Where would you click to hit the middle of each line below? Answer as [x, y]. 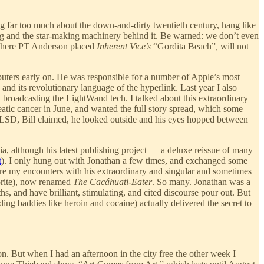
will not [233, 46]
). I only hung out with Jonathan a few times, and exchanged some [124, 160]
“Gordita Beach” [184, 46]
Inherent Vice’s [125, 46]
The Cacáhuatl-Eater [113, 181]
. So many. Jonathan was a [201, 181]
